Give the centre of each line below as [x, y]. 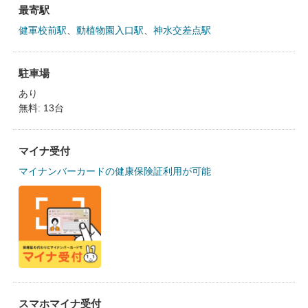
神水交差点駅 [182, 30]
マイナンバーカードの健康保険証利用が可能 [114, 171]
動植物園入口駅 [110, 30]
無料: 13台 [41, 108]
